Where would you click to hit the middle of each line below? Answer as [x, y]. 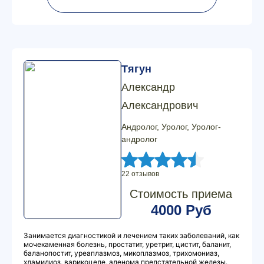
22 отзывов [140, 174]
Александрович [160, 105]
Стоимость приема [181, 194]
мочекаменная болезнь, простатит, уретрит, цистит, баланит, [127, 244]
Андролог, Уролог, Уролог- [171, 127]
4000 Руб [181, 210]
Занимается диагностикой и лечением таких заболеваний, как [131, 235]
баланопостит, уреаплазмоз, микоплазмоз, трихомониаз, [121, 253]
